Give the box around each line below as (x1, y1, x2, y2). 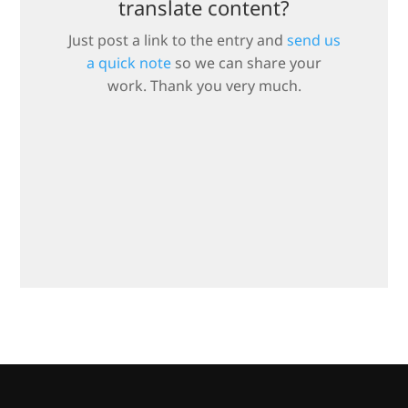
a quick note (87, 53, 171, 74)
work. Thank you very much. (107, 76, 301, 97)
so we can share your (171, 53, 321, 74)
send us (286, 30, 341, 51)
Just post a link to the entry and (67, 30, 287, 51)
